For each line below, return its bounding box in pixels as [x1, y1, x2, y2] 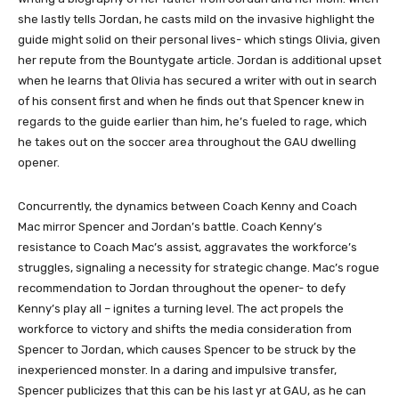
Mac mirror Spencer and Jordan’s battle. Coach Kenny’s [18, 220, 322, 233]
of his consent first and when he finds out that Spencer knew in [18, 94, 364, 108]
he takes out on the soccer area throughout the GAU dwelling [18, 135, 356, 149]
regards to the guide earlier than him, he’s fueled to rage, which [18, 115, 367, 128]
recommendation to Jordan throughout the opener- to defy [18, 281, 346, 295]
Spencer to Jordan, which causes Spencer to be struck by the [18, 343, 356, 356]
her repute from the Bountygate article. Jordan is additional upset [18, 53, 381, 67]
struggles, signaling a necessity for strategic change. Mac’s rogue [18, 261, 379, 274]
